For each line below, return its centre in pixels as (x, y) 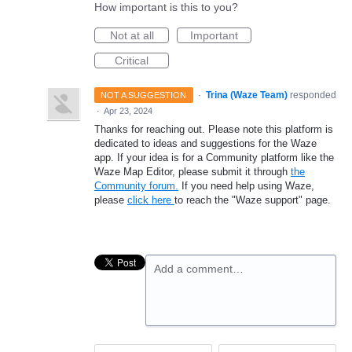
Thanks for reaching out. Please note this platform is (214, 129)
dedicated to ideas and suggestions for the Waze (205, 143)
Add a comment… (199, 269)
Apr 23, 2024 (128, 111)
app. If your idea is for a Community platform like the (214, 158)
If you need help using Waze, (246, 186)
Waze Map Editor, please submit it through (192, 172)
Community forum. (136, 186)
